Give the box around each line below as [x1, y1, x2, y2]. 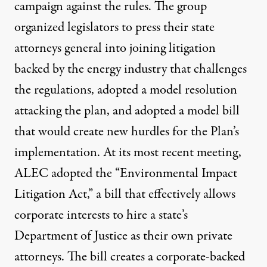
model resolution [150, 80, 237, 100]
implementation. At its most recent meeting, [14, 142, 241, 162]
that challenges [167, 59, 247, 79]
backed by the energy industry [14, 59, 167, 79]
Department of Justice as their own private [14, 226, 232, 246]
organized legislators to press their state [14, 17, 215, 37]
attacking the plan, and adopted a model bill [14, 101, 240, 120]
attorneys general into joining [14, 38, 169, 58]
